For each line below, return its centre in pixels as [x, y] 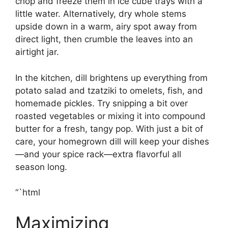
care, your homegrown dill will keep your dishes [112, 141]
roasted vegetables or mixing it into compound [110, 116]
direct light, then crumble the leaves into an [104, 39]
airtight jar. [37, 52]
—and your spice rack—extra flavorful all [98, 154]
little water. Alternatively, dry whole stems [101, 14]
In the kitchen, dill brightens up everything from [111, 78]
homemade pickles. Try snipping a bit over [102, 103]
